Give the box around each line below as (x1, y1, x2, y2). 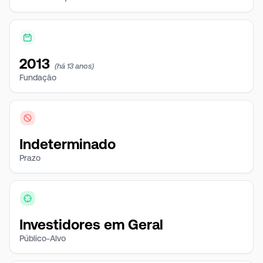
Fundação (19, 73, 56, 82)
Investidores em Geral (19, 217, 163, 232)
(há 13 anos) (55, 62, 94, 70)
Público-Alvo (19, 234, 66, 243)
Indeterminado (19, 136, 116, 152)
